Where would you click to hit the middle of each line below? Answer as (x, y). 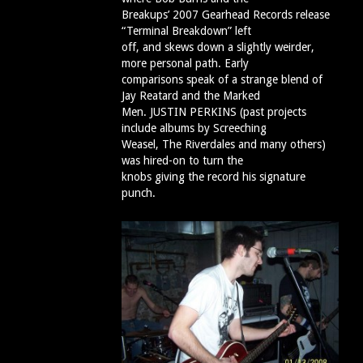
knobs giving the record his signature (214, 177)
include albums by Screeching (194, 128)
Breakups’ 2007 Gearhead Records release (226, 15)
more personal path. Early (185, 64)
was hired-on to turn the (182, 161)
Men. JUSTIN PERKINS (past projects (214, 112)
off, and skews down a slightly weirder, (218, 47)
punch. (139, 193)
